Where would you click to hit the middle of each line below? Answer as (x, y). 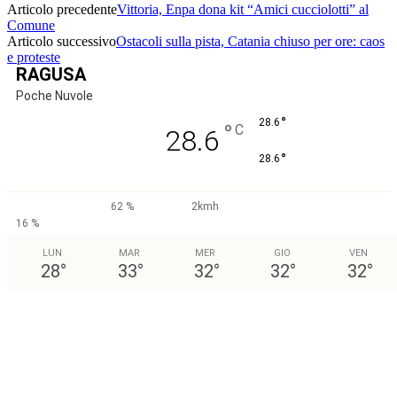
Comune (31, 25)
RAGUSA (51, 74)
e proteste (34, 57)
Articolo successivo (62, 41)
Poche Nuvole (54, 95)
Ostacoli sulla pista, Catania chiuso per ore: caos (250, 41)
